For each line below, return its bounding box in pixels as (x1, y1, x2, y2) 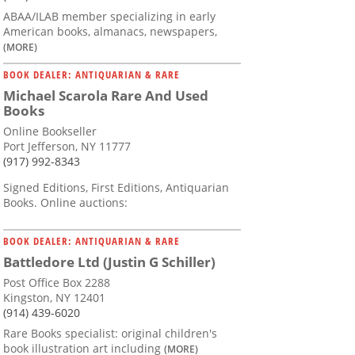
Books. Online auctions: (3, 195, 128, 211)
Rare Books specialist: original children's (3, 326, 217, 342)
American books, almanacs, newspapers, (3, 24, 217, 40)
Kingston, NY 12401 (3, 290, 105, 306)
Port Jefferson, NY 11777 (3, 139, 131, 155)
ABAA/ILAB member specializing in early (3, 9, 216, 25)
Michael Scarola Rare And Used (3, 86, 208, 105)
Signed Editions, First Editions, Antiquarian (3, 180, 229, 196)
